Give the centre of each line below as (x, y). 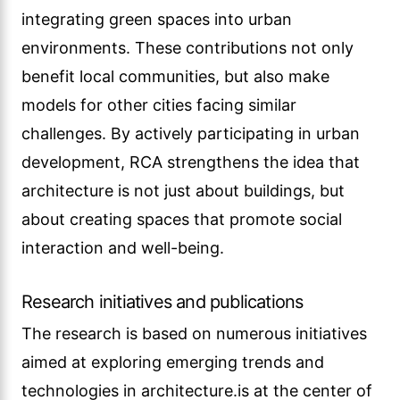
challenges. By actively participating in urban (191, 133)
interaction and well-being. (123, 248)
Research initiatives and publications (162, 302)
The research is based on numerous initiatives (194, 333)
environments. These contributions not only (187, 48)
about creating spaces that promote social (182, 219)
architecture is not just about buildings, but (183, 191)
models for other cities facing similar (159, 105)
